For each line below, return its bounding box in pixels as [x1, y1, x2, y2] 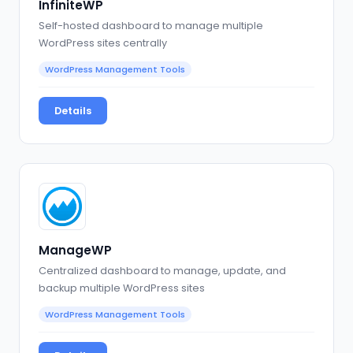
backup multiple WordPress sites [39, 281, 205, 295]
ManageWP [39, 241, 112, 258]
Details [54, 103, 91, 117]
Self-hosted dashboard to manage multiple [39, 18, 263, 32]
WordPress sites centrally [39, 35, 167, 50]
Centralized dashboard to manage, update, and [39, 263, 286, 277]
